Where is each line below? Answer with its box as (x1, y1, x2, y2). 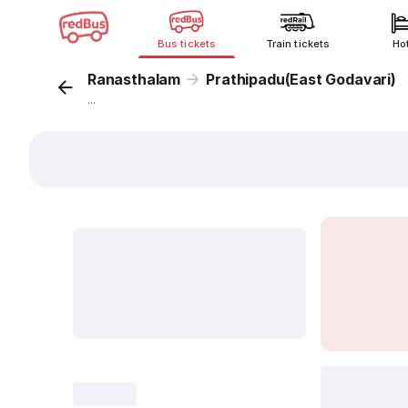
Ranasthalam (87, 70, 181, 88)
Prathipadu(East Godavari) (206, 70, 396, 88)
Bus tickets (158, 37, 216, 50)
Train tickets (266, 37, 330, 50)
